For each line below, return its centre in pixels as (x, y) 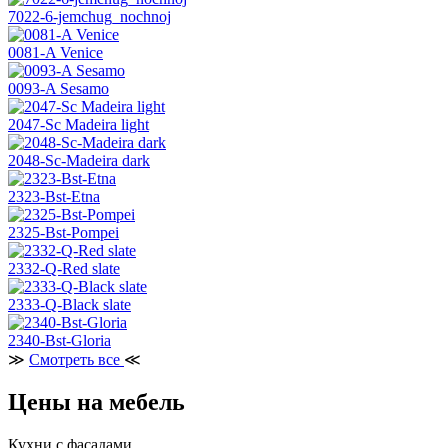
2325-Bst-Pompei (63, 233)
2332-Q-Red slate (64, 269)
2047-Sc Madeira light (78, 125)
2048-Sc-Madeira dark (79, 161)
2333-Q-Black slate (69, 305)
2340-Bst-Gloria (59, 341)
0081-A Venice (55, 53)
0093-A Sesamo (58, 89)
